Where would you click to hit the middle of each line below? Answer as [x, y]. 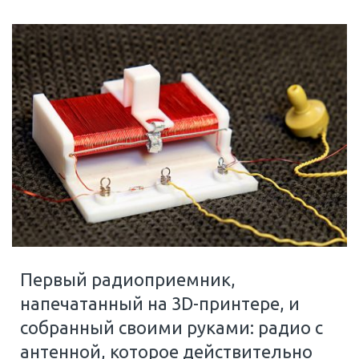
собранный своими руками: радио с [171, 327]
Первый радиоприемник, [128, 279]
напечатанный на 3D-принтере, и [160, 303]
